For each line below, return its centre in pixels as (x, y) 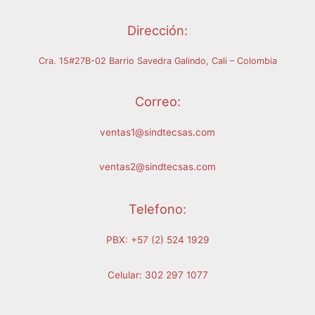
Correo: (157, 101)
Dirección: (157, 31)
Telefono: (157, 208)
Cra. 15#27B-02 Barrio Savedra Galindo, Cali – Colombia (157, 61)
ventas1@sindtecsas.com (157, 132)
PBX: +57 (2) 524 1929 (157, 239)
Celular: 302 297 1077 (157, 275)
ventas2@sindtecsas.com (157, 166)
